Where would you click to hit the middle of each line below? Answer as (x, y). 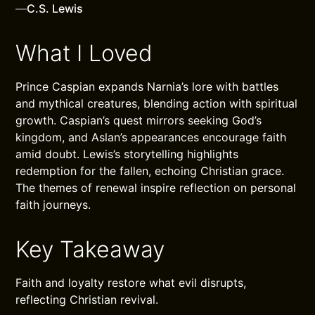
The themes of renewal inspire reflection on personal (156, 188)
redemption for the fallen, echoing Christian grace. (150, 171)
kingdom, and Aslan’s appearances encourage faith (151, 137)
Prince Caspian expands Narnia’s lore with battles (147, 86)
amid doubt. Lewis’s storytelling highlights (127, 154)
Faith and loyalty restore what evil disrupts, (131, 283)
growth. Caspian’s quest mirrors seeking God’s (139, 120)
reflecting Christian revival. (87, 300)
